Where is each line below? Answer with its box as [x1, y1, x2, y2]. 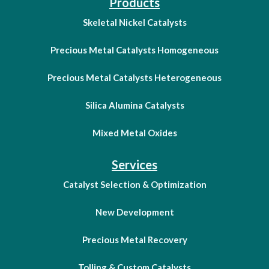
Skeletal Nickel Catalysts [82, 16, 187, 28]
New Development [95, 206, 174, 217]
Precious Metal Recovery [82, 234, 187, 245]
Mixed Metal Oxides [92, 127, 177, 138]
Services [112, 157, 157, 172]
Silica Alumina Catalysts [85, 99, 184, 110]
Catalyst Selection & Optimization [62, 178, 207, 190]
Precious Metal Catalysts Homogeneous [50, 44, 219, 55]
